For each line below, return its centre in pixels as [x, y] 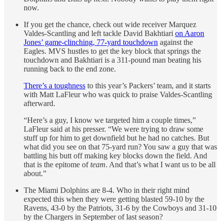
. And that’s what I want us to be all [161, 164]
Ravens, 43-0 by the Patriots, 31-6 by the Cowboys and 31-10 [120, 208]
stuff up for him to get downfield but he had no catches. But [116, 138]
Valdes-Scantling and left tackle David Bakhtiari [99, 33]
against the [175, 42]
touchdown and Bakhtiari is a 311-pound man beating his [112, 60]
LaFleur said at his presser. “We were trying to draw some [113, 129]
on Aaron [190, 33]
